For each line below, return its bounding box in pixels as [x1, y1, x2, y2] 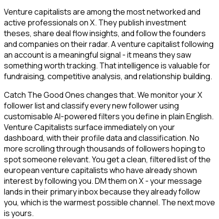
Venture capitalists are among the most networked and [4, 6, 200, 18]
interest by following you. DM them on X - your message [4, 175, 202, 187]
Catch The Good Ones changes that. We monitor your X [4, 89, 202, 101]
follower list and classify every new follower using [4, 100, 179, 111]
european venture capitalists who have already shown [4, 165, 197, 176]
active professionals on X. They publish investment [4, 17, 186, 28]
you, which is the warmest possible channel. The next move [4, 197, 215, 208]
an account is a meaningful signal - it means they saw [4, 49, 191, 61]
